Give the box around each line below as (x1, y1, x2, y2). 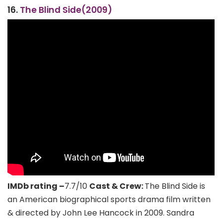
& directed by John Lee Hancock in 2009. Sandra (7, 207, 194, 219)
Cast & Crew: (89, 180, 145, 192)
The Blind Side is (145, 180, 205, 192)
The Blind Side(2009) (20, 3, 112, 16)
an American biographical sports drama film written (7, 193, 211, 205)
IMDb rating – (7, 180, 64, 192)
